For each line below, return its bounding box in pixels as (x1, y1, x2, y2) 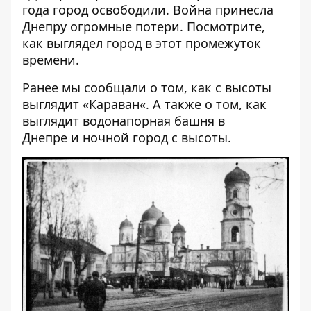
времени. (22, 51, 79, 68)
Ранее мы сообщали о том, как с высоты (22, 79, 271, 96)
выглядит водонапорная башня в (22, 112, 225, 129)
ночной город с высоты (83, 129, 228, 146)
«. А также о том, (140, 96, 246, 112)
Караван (89, 96, 140, 112)
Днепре (22, 129, 67, 146)
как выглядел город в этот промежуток (22, 35, 261, 51)
